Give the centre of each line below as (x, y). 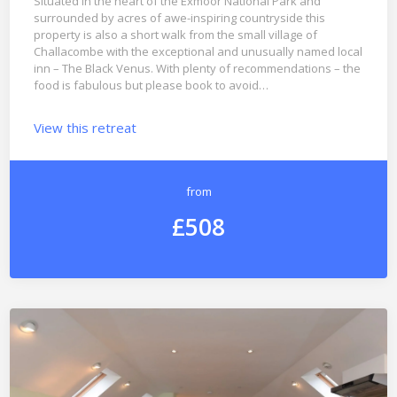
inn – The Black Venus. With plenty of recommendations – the (197, 69)
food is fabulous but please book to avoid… (151, 86)
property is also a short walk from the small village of (175, 35)
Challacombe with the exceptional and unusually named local (198, 52)
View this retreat (85, 127)
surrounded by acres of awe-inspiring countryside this (179, 18)
